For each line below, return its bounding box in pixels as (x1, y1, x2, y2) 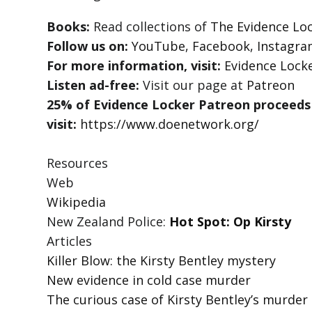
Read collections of (90, 18, 211, 36)
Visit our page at (139, 77, 247, 94)
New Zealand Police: (47, 213, 170, 231)
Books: (47, 18, 91, 36)
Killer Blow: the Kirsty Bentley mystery (47, 252, 276, 270)
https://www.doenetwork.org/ (80, 116, 260, 133)
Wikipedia (47, 194, 107, 211)
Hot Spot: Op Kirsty (169, 213, 295, 231)
